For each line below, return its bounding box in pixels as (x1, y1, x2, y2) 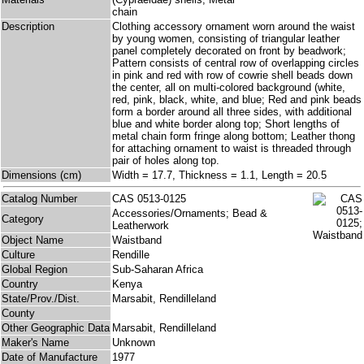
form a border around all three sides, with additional (112, 106, 352, 119)
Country (2, 278, 38, 291)
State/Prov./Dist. (2, 292, 80, 305)
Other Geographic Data (2, 322, 110, 335)
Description (2, 20, 54, 33)
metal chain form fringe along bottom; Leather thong (112, 130, 355, 143)
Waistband (112, 234, 162, 247)
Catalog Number (2, 193, 77, 206)
